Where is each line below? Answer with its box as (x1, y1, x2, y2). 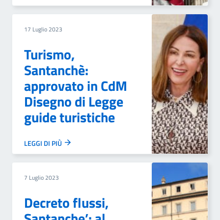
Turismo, (24, 44, 75, 65)
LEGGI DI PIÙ (24, 138, 63, 148)
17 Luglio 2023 (24, 25, 62, 34)
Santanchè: (24, 59, 88, 81)
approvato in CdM (24, 75, 127, 96)
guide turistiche (24, 107, 115, 128)
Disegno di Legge (24, 91, 123, 112)
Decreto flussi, (24, 192, 109, 213)
